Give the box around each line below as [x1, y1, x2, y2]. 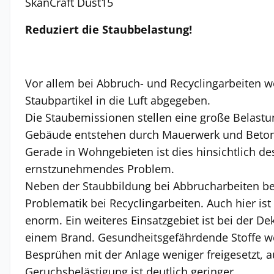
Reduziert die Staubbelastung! [25, 22, 192, 37]
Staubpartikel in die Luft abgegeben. [25, 93, 210, 108]
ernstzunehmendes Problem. [25, 161, 174, 176]
